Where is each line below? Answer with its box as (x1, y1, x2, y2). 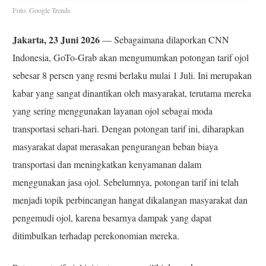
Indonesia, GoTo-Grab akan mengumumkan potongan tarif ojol (12, 51, 249, 64)
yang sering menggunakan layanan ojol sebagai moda (12, 104, 213, 118)
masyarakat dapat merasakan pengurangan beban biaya (12, 140, 218, 153)
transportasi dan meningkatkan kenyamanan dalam (12, 158, 202, 171)
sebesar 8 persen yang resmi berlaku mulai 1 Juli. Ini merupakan (12, 69, 252, 82)
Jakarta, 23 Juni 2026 (12, 33, 100, 47)
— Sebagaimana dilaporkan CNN (100, 33, 230, 46)
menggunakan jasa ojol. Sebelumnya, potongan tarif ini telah (12, 176, 239, 189)
